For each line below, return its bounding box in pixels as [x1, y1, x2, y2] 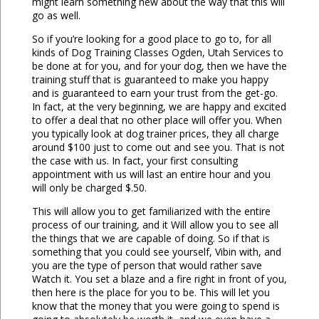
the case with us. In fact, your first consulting [31, 154, 238, 168]
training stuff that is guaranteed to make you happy [31, 73, 268, 87]
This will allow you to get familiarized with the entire [31, 204, 271, 219]
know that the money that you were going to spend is [31, 299, 280, 313]
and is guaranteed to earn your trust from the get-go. [31, 86, 278, 100]
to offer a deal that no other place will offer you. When [31, 113, 282, 127]
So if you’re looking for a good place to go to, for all [31, 32, 271, 46]
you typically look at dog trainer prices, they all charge [31, 127, 279, 141]
